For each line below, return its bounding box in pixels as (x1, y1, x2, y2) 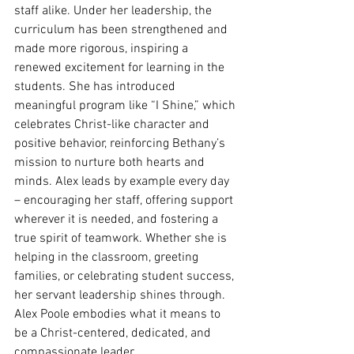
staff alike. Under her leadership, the (14, 3, 215, 20)
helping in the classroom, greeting (14, 250, 201, 266)
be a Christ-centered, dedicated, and (14, 326, 214, 342)
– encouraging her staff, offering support (14, 193, 236, 209)
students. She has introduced (14, 79, 179, 96)
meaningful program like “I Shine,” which (14, 98, 239, 115)
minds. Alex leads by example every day (14, 174, 232, 190)
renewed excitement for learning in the (14, 60, 228, 77)
